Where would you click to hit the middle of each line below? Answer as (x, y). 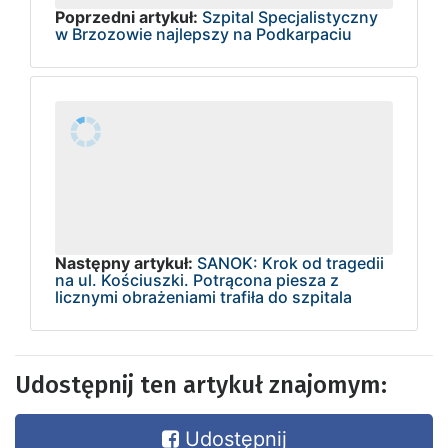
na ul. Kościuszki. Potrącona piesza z (197, 279)
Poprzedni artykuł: (126, 17)
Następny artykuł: (124, 262)
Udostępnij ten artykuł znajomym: (201, 384)
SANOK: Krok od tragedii (290, 262)
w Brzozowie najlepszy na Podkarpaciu (203, 34)
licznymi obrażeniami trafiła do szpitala (203, 296)
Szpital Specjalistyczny (290, 17)
